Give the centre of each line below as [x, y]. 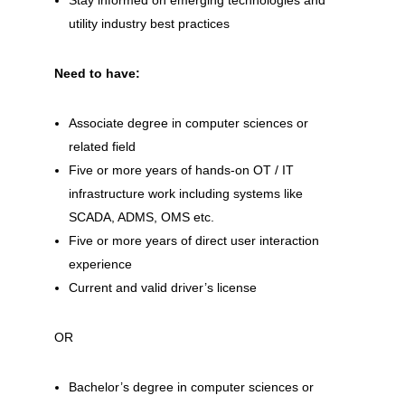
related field [102, 146]
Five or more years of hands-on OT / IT [181, 170]
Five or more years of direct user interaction [193, 240]
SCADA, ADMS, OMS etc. [141, 217]
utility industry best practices [149, 24]
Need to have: [99, 73]
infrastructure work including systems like [185, 193]
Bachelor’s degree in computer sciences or [191, 387]
